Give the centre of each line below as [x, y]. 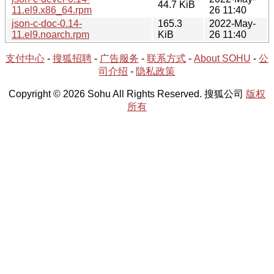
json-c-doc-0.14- [47, 23]
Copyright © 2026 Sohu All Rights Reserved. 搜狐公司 [127, 94]
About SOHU [222, 58]
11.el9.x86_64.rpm [52, 10]
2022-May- [232, 23]
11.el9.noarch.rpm [50, 34]
